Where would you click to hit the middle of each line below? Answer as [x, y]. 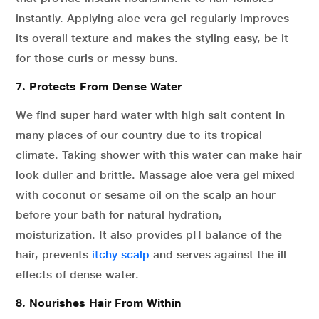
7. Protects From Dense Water [99, 87]
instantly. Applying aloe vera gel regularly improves [152, 18]
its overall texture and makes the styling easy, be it [152, 38]
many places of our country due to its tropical [139, 135]
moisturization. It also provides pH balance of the [149, 235]
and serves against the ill [218, 255]
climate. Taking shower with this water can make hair [159, 155]
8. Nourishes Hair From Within [99, 303]
